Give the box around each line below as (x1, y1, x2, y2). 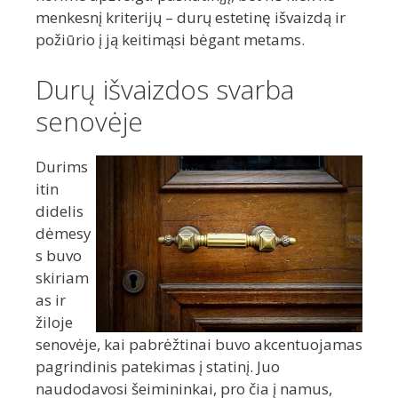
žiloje (36, 311, 73, 332)
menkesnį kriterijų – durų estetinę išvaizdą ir (36, 7, 346, 28)
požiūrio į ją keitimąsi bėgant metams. (36, 29, 305, 51)
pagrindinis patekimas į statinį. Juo (36, 355, 280, 377)
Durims (36, 155, 88, 177)
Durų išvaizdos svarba (36, 70, 294, 107)
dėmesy (36, 222, 92, 243)
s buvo (36, 244, 82, 266)
